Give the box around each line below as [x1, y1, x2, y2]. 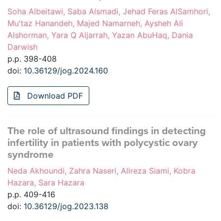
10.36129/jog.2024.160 [24, 66, 108, 76]
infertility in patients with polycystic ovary [7, 137, 198, 149]
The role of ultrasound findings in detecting [7, 125, 206, 138]
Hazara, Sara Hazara [7, 178, 84, 188]
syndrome [7, 148, 54, 161]
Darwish [7, 42, 37, 52]
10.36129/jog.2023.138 [24, 201, 109, 212]
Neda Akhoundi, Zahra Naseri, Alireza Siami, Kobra [7, 166, 195, 176]
